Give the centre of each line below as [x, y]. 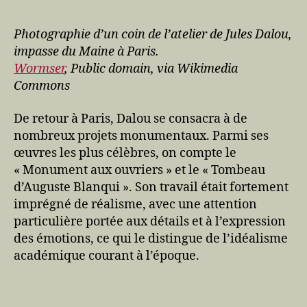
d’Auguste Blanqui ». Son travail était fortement [151, 187]
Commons [42, 86]
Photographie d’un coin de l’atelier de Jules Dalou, [153, 35]
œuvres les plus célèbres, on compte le [125, 153]
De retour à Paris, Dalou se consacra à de [131, 119]
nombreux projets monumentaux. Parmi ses [141, 136]
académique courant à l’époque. [107, 256]
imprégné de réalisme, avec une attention [135, 204]
